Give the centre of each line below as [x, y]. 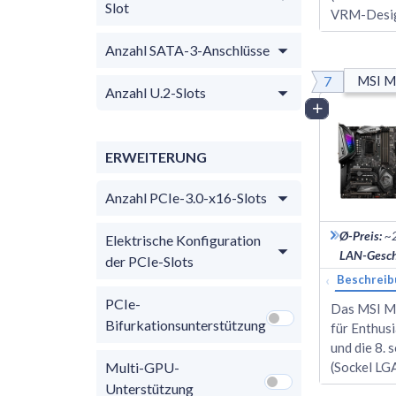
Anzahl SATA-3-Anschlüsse [187, 49]
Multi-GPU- [142, 367]
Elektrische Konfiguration [183, 240]
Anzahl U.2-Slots [156, 92]
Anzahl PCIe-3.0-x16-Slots [186, 197]
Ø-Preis [359, 235]
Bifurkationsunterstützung [186, 324]
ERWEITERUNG [156, 156]
